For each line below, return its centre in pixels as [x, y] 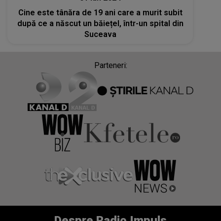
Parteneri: [110, 65]
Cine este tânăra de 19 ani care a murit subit [100, 12]
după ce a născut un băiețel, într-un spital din [100, 23]
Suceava [100, 34]
